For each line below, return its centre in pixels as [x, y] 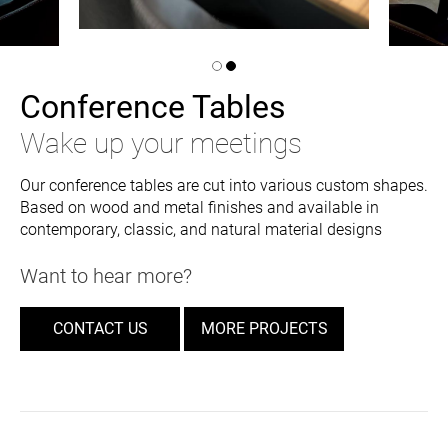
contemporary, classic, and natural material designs [201, 229]
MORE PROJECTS [264, 328]
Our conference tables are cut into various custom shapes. [224, 185]
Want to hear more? [106, 275]
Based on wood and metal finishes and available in [199, 207]
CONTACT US [100, 328]
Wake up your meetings [161, 143]
